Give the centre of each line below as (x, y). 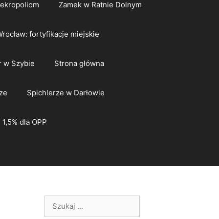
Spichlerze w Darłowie (66, 93)
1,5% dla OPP (25, 122)
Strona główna (79, 63)
